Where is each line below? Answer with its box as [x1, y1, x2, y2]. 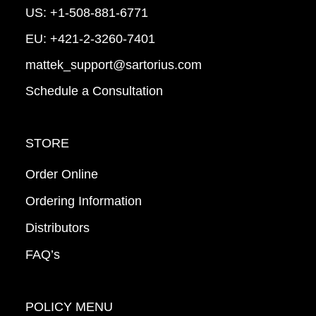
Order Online [25, 167, 98, 182]
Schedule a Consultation [25, 84, 163, 99]
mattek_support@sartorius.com [25, 58, 202, 73]
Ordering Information [25, 194, 142, 209]
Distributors [25, 221, 90, 236]
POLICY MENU [25, 300, 113, 315]
